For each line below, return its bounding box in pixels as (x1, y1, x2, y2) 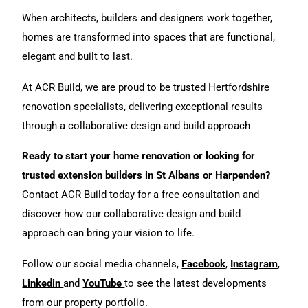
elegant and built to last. (22, 50, 133, 63)
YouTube (82, 276, 125, 289)
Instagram (230, 257, 278, 270)
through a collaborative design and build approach (22, 119, 251, 132)
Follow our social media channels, (22, 257, 182, 270)
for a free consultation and (135, 188, 260, 201)
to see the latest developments (124, 276, 267, 289)
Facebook (181, 257, 226, 270)
